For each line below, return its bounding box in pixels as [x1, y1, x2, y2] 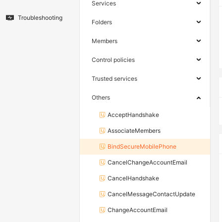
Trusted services [92, 75, 137, 83]
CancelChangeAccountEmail [108, 159, 187, 166]
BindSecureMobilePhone [108, 143, 176, 151]
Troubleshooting [18, 14, 62, 22]
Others [92, 94, 110, 102]
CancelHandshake [108, 174, 159, 182]
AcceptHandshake [108, 111, 159, 119]
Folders [92, 18, 112, 26]
